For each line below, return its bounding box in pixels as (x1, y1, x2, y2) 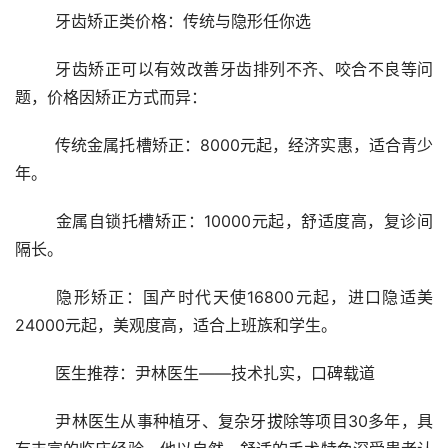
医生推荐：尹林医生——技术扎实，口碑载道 (55, 363, 375, 384)
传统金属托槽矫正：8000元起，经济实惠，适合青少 (15, 135, 56, 156)
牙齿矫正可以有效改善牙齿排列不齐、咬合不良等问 (15, 59, 56, 80)
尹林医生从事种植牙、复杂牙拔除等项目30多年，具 (15, 411, 56, 432)
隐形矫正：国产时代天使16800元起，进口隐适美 (15, 287, 57, 308)
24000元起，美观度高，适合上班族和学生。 (15, 315, 337, 336)
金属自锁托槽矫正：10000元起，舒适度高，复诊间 (15, 211, 56, 232)
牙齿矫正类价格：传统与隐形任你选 (55, 11, 311, 32)
